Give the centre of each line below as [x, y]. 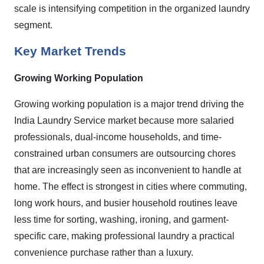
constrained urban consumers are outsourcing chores [125, 154]
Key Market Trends [70, 51]
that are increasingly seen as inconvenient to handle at [128, 170]
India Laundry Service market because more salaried [124, 121]
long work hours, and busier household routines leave [126, 203]
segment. [33, 25]
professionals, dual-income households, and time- [118, 137]
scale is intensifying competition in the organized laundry [132, 9]
